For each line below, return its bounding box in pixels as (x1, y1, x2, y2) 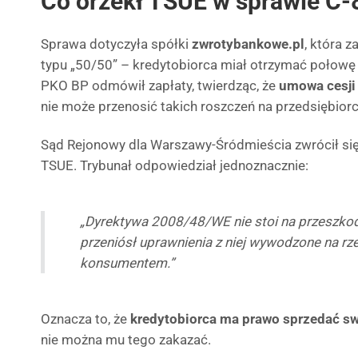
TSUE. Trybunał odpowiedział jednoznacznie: (41, 157, 308, 173)
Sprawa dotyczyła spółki (41, 36, 192, 52)
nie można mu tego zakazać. (41, 332, 211, 348)
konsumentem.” (80, 255, 174, 271)
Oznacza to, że (41, 311, 130, 327)
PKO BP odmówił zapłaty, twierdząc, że (41, 78, 279, 93)
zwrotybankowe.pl (192, 36, 304, 52)
